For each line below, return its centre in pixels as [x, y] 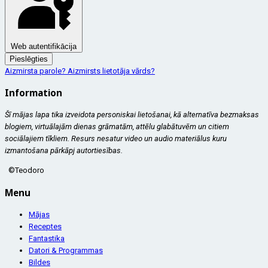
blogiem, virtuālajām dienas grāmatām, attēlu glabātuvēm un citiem [117, 127]
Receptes [45, 226]
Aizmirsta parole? [36, 71]
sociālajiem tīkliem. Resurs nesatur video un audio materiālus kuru [116, 139]
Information [33, 93]
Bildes [39, 262]
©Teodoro [25, 170]
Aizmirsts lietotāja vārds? [111, 71]
